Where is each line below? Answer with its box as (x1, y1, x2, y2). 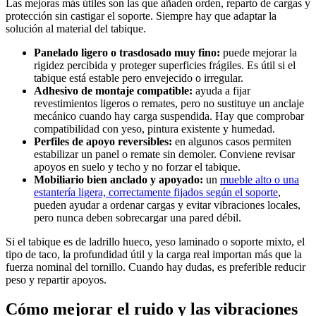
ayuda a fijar (193, 84, 250, 97)
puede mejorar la (220, 46, 297, 59)
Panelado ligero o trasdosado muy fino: (34, 46, 220, 59)
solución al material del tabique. (6, 22, 146, 35)
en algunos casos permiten (172, 135, 291, 147)
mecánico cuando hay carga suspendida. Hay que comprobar (34, 109, 304, 122)
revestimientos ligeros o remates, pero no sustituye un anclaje (34, 97, 304, 109)
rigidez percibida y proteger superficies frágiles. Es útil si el (34, 59, 296, 71)
